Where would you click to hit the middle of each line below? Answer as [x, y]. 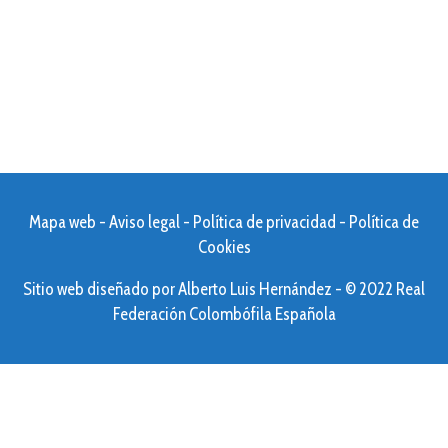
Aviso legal [144, 222]
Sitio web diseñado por [100, 289]
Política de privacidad [264, 222]
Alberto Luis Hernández [255, 289]
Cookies [224, 247]
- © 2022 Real [378, 289]
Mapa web [62, 222]
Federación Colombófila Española [224, 314]
